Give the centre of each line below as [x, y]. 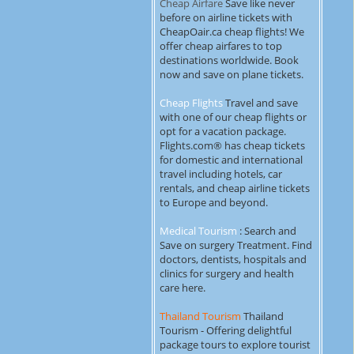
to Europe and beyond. [214, 202]
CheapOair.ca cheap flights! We [232, 32]
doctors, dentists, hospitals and [233, 259]
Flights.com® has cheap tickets [232, 145]
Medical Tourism [198, 231]
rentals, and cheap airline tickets [235, 188]
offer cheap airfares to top [221, 46]
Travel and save [260, 103]
